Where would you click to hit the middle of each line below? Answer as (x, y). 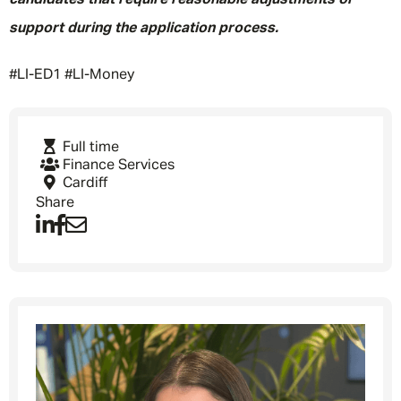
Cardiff (85, 183)
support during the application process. (144, 29)
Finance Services (119, 166)
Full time (91, 148)
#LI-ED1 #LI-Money (72, 75)
